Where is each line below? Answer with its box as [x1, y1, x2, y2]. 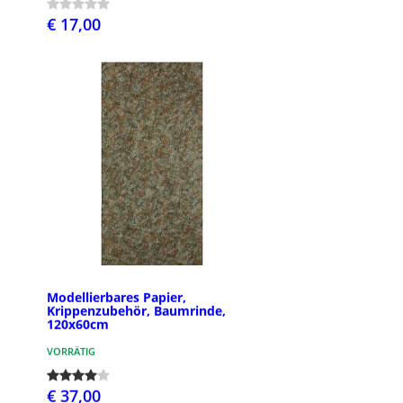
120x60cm [47, 315, 109, 333]
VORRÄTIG [47, 344, 95, 358]
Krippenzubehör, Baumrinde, [47, 301, 226, 319]
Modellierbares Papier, [47, 288, 186, 306]
